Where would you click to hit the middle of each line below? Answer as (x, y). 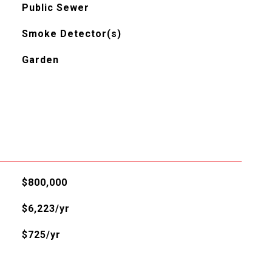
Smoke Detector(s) (71, 33)
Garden (40, 59)
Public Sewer (55, 7)
